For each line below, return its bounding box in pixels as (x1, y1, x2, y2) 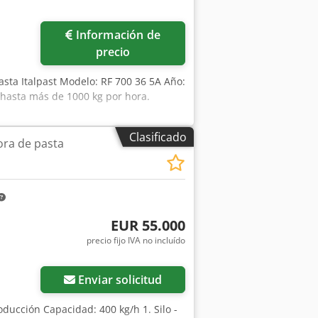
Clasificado (129, 128, 187, 145)
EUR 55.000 (110, 216, 185, 236)
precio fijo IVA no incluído (86, 234, 185, 247)
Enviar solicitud (78, 271, 163, 287)
